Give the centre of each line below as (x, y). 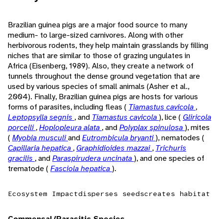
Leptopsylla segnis (41, 117)
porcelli (22, 128)
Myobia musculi (40, 138)
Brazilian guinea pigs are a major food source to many (98, 25)
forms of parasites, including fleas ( (68, 107)
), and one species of (169, 158)
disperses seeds (111, 194)
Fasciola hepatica (81, 169)
